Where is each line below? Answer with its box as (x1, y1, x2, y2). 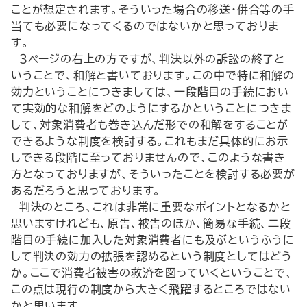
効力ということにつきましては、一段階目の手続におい (11, 86, 289, 97)
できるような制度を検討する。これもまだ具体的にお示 (11, 136, 288, 147)
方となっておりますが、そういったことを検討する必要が (11, 169, 295, 180)
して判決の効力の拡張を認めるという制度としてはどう (11, 251, 293, 262)
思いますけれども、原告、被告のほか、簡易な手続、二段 (11, 218, 291, 229)
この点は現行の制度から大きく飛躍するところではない (11, 284, 291, 295)
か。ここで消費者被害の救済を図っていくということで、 (11, 267, 293, 278)
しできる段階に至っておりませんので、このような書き (11, 152, 286, 163)
